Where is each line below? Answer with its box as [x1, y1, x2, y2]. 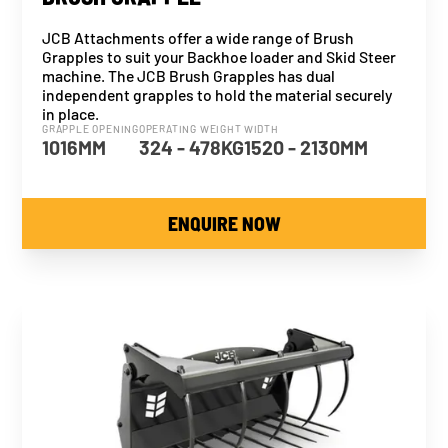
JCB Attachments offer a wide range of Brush [42, 28, 355, 47]
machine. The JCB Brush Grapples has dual [42, 66, 336, 85]
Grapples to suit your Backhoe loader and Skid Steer [42, 47, 397, 66]
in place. [42, 104, 100, 123]
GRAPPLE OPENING [42, 123, 139, 135]
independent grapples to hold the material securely [42, 85, 393, 104]
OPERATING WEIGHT [138, 123, 242, 135]
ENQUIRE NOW [167, 211, 281, 236]
